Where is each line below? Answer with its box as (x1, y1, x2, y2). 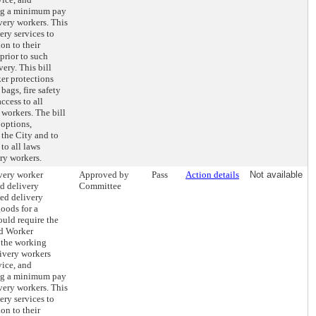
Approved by (79, 169, 129, 180)
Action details (186, 169, 239, 180)
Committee (79, 181, 121, 191)
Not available (250, 169, 303, 180)
